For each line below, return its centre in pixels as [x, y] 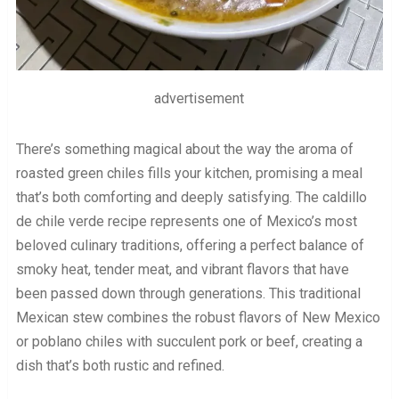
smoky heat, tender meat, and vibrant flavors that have [182, 270]
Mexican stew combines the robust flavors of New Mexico [198, 318]
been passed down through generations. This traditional [188, 294]
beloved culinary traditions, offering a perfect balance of [190, 246]
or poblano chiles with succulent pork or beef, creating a [189, 342]
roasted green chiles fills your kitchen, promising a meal [189, 174]
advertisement [199, 99]
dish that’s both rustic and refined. [120, 366]
